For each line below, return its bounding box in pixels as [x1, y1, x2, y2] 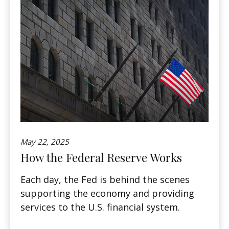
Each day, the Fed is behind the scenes [20, 173, 190, 186]
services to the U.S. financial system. [20, 201, 180, 214]
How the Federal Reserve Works [20, 150, 182, 166]
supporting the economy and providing [20, 187, 194, 200]
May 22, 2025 [20, 136, 69, 147]
